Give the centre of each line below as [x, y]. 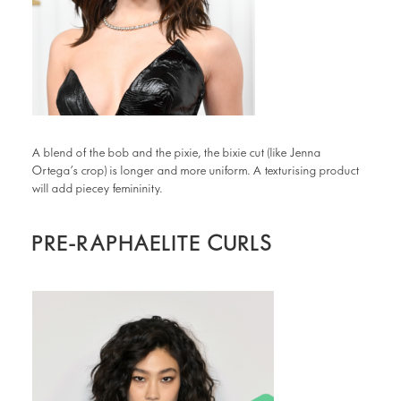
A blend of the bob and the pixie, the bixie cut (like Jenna [177, 153]
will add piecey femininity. [98, 189]
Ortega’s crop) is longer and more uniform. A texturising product [196, 171]
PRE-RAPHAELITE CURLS [153, 244]
